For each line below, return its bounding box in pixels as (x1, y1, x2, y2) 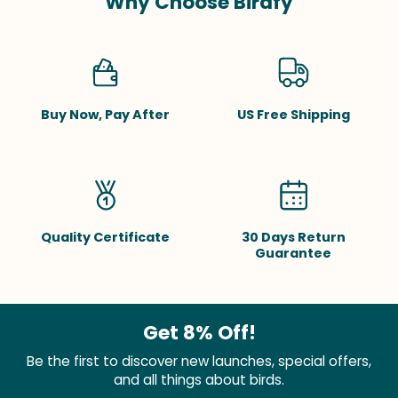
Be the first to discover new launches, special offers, (27, 352, 371, 370)
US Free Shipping (236, 105, 350, 123)
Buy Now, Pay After (40, 105, 170, 123)
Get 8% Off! (142, 319, 256, 346)
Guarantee (255, 243, 331, 262)
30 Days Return (241, 227, 346, 246)
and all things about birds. (114, 370, 284, 389)
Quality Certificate (40, 227, 170, 246)
